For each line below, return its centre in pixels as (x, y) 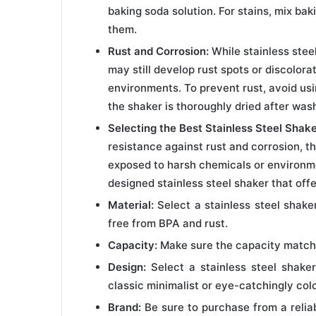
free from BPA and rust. (168, 223)
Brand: (124, 307)
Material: (131, 205)
